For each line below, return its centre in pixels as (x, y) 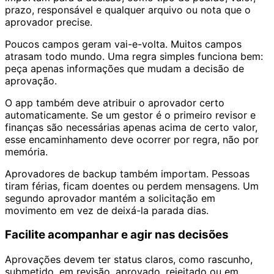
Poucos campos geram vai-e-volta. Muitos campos (123, 44)
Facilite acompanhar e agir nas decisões (117, 235)
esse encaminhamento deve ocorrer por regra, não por (132, 139)
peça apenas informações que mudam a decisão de (124, 68)
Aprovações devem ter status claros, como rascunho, (129, 259)
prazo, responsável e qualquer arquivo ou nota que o (128, 9)
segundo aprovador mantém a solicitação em (110, 198)
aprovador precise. (49, 22)
